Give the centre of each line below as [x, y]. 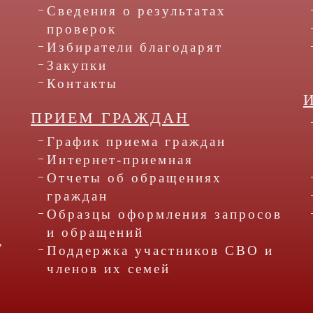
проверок [82, 29]
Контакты [82, 84]
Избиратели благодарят [135, 48]
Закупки [77, 66]
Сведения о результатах [137, 11]
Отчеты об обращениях [134, 178]
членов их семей [109, 269]
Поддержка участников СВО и [160, 251]
